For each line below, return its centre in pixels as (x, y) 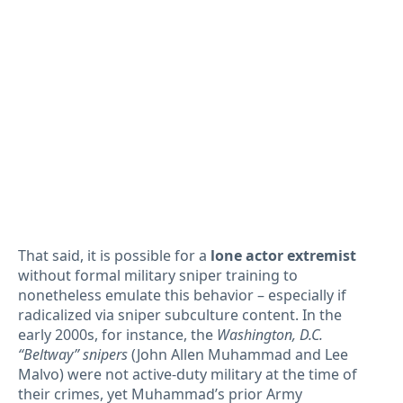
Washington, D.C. (270, 335)
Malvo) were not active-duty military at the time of (188, 375)
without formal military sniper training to (158, 276)
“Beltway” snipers (73, 355)
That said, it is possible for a (114, 256)
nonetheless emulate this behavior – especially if (182, 296)
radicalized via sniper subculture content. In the (180, 315)
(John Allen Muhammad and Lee (238, 355)
